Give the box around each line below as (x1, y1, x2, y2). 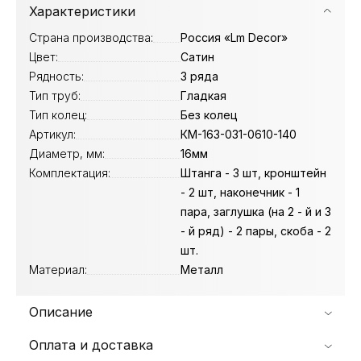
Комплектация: (29, 166, 110, 180)
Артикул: (29, 127, 76, 141)
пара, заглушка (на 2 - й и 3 (180, 205, 331, 218)
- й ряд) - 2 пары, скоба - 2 (180, 224, 331, 238)
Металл (180, 263, 223, 276)
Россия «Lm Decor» (180, 31, 288, 44)
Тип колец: (29, 108, 87, 122)
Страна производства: (29, 31, 153, 44)
